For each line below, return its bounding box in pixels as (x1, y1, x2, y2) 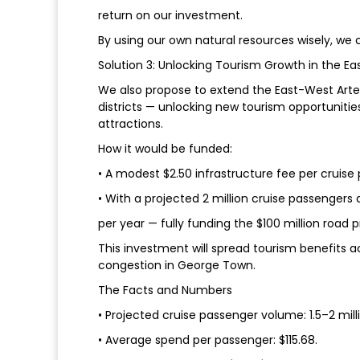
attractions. (98, 116, 163, 133)
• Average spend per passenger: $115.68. (98, 332, 317, 349)
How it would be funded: (98, 141, 232, 157)
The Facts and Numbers (98, 282, 232, 299)
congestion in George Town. (98, 257, 256, 274)
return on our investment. (98, 7, 243, 24)
